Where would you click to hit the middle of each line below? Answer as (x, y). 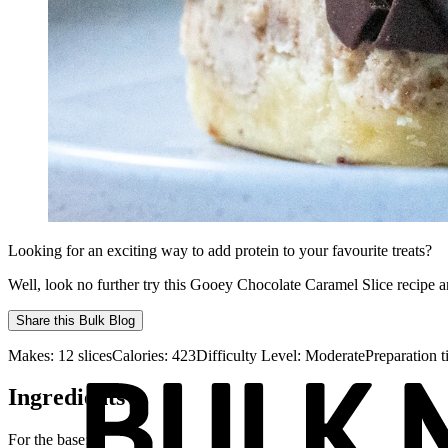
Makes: (33, 355)
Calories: (142, 355)
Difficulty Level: (250, 355)
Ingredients (66, 397)
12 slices (85, 355)
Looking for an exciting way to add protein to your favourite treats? (220, 250)
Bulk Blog (107, 320)
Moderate (335, 355)
